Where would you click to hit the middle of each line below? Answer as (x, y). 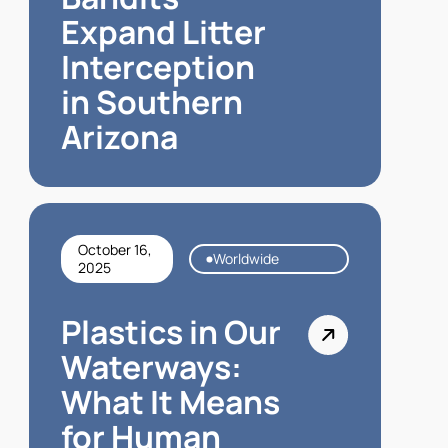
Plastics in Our (170, 332)
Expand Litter (163, 32)
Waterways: (151, 367)
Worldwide (245, 258)
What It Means (170, 402)
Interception (157, 67)
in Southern (151, 102)
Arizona (119, 137)
